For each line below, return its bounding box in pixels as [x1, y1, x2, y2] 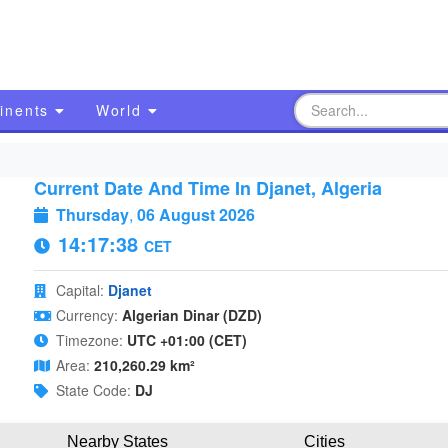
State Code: [55, 380, 131, 400]
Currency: [55, 305, 118, 325]
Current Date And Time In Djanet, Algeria [33, 175, 382, 201]
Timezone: [55, 330, 123, 350]
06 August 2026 [136, 203, 255, 226]
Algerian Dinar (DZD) [121, 305, 262, 325]
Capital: [55, 280, 104, 300]
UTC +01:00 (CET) [126, 330, 247, 350]
